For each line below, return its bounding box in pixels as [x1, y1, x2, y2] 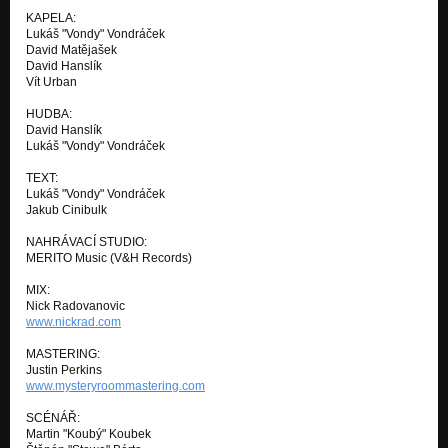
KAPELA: [26, 10, 76, 25]
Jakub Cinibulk [26, 202, 107, 217]
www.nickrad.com [26, 314, 121, 329]
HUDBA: [26, 106, 72, 121]
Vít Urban [26, 74, 77, 89]
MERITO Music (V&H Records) [26, 250, 192, 265]
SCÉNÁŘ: [26, 410, 80, 425]
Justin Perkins [26, 362, 102, 377]
